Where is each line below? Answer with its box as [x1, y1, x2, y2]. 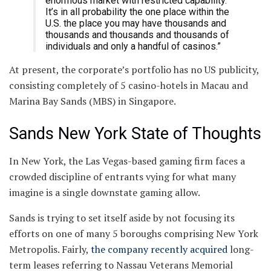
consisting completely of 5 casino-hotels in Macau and [9, 79, 248, 93]
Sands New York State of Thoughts [9, 123, 261, 143]
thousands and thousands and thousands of [45, 29, 229, 41]
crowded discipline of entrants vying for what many [9, 169, 236, 183]
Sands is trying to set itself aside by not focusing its [9, 211, 235, 224]
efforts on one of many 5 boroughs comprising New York [9, 226, 258, 240]
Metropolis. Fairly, [9, 242, 91, 256]
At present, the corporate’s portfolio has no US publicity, [9, 63, 259, 77]
